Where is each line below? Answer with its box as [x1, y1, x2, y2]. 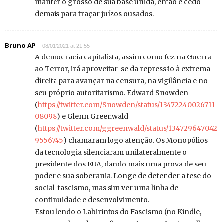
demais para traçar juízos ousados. [35, 9, 154, 19]
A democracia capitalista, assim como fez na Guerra [35, 53, 212, 62]
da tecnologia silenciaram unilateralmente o [35, 148, 187, 157]
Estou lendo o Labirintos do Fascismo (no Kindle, [35, 207, 201, 217]
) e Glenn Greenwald [57, 112, 128, 121]
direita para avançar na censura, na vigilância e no [35, 76, 208, 86]
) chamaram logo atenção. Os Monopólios [63, 136, 208, 145]
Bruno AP [5, 41, 36, 50]
